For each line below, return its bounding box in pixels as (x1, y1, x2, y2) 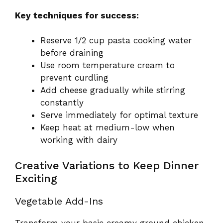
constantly (40, 98, 84, 108)
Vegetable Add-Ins (15, 195, 103, 207)
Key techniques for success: (15, 10, 139, 20)
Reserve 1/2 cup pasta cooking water (40, 35, 192, 46)
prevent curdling (40, 73, 109, 83)
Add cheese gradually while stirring (40, 85, 185, 96)
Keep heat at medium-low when (40, 122, 175, 133)
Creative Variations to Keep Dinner (15, 159, 199, 172)
